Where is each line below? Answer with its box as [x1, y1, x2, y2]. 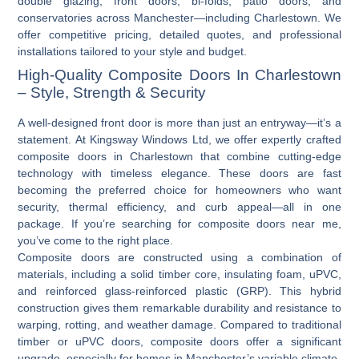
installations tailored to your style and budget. [18, 44, 248, 58]
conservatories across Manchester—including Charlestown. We [18, 10, 341, 24]
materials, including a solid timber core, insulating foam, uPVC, [18, 267, 341, 280]
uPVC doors [75, 334, 140, 348]
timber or [18, 334, 75, 348]
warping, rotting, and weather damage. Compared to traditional [18, 317, 341, 331]
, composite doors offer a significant [139, 334, 341, 348]
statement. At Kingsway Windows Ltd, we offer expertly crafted [18, 132, 341, 146]
